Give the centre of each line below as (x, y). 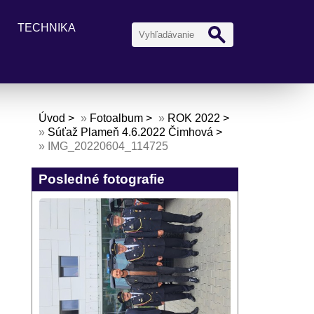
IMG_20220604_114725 (108, 146)
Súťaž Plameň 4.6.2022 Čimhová (130, 132)
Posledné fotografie (101, 179)
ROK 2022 (193, 118)
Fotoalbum (116, 118)
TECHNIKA (47, 28)
